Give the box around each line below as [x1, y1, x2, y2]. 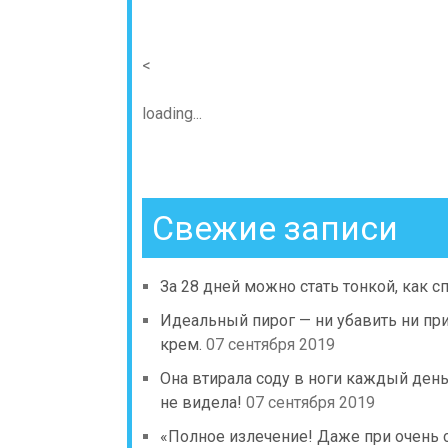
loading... [142, 103, 202, 123]
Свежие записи [152, 207, 398, 248]
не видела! [160, 392, 242, 412]
